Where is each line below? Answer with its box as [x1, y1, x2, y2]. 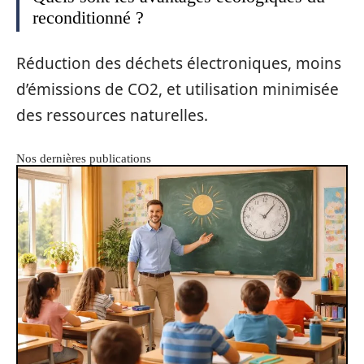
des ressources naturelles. [16, 104, 208, 126]
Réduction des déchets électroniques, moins [16, 52, 341, 74]
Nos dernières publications [16, 151, 151, 165]
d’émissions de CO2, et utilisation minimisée [16, 78, 339, 100]
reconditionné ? [32, 7, 144, 28]
